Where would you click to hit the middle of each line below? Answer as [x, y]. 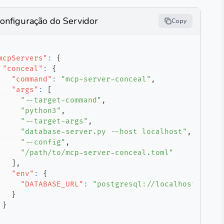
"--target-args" [54, 121]
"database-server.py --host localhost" [104, 132]
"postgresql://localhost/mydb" [158, 184]
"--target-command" [61, 100]
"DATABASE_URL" [52, 184]
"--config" [43, 142]
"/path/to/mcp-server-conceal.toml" [97, 153]
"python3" [41, 111]
